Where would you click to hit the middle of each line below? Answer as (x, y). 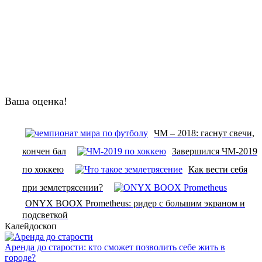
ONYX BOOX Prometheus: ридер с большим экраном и (135, 203)
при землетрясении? (63, 187)
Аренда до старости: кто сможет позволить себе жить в (115, 247)
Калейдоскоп (31, 226)
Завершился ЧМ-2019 (215, 151)
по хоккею (43, 169)
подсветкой (45, 215)
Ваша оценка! (36, 101)
